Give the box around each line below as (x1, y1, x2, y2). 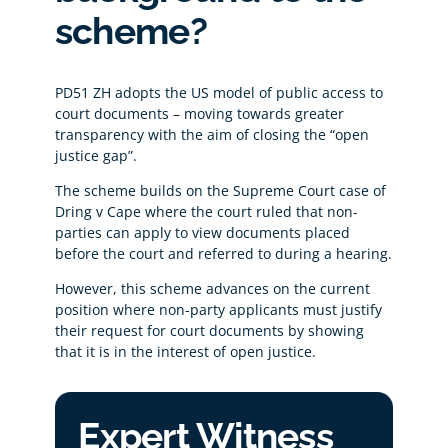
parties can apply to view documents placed (54, 223, 350, 243)
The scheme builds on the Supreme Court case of (54, 181, 386, 201)
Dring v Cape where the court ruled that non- (54, 202, 358, 222)
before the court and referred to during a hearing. (54, 244, 392, 264)
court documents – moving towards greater (54, 104, 344, 124)
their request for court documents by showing (54, 321, 364, 341)
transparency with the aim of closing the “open (54, 125, 369, 145)
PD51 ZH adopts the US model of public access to (54, 83, 383, 103)
